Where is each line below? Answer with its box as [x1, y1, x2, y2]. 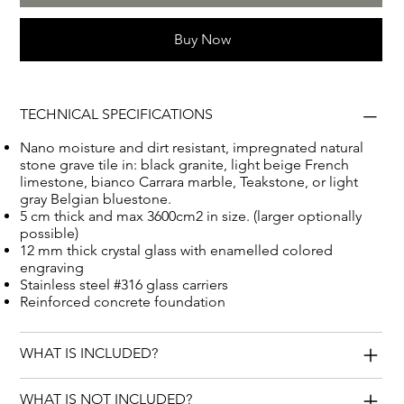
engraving [20, 259, 85, 277]
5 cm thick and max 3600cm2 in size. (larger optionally [20, 207, 363, 225]
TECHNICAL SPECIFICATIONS [20, 106, 214, 124]
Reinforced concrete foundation [20, 293, 226, 311]
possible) [20, 225, 79, 243]
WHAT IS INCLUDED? [20, 344, 159, 363]
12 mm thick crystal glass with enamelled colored [20, 242, 334, 260]
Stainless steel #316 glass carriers [20, 276, 229, 294]
